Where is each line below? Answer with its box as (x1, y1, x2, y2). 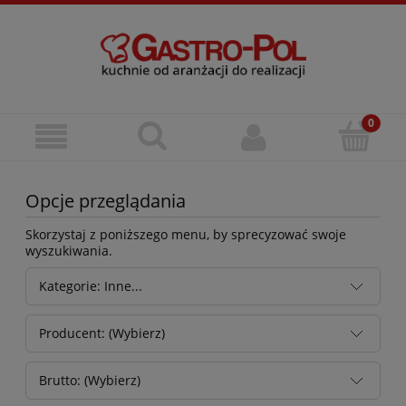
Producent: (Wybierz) (39, 324, 165, 343)
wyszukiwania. (25, 241, 112, 259)
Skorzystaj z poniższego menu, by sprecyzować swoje (25, 225, 346, 243)
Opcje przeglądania (25, 188, 186, 213)
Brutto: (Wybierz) (39, 372, 140, 390)
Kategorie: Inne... (39, 277, 142, 295)
